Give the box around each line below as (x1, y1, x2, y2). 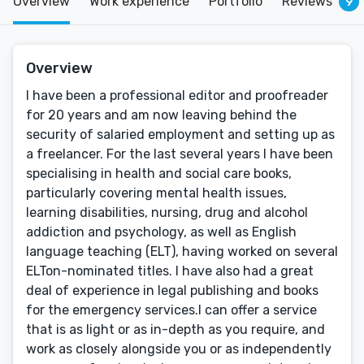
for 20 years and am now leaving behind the (26, 107, 297, 123)
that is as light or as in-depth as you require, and (26, 322, 325, 337)
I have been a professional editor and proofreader (26, 88, 328, 103)
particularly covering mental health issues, (26, 185, 287, 201)
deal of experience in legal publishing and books (26, 283, 318, 298)
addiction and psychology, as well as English (26, 224, 297, 240)
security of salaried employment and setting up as (26, 127, 335, 142)
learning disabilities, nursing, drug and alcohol (26, 205, 308, 220)
